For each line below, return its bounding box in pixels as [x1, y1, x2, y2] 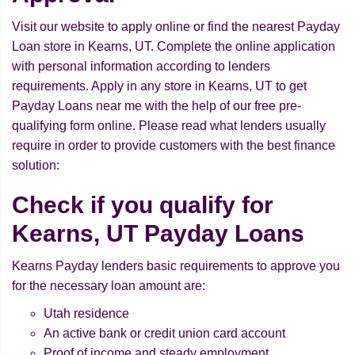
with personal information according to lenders [12, 59, 270, 74]
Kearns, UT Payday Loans [12, 220, 304, 247]
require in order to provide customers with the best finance [12, 139, 335, 153]
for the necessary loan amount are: [12, 279, 205, 293]
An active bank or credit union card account [44, 326, 285, 341]
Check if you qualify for [12, 192, 273, 219]
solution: [12, 158, 59, 173]
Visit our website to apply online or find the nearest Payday [12, 20, 340, 34]
